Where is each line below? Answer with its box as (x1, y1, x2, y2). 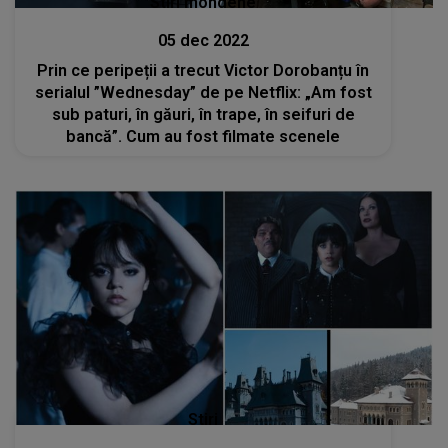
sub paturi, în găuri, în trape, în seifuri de (51, 104, 355, 124)
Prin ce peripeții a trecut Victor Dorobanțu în (37, 60, 370, 80)
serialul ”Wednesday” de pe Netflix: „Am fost (34, 82, 372, 102)
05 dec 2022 (157, 30, 249, 50)
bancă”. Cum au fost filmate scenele (66, 126, 341, 146)
